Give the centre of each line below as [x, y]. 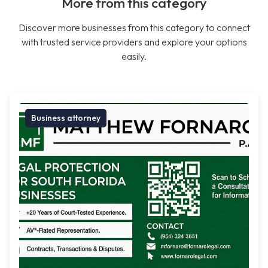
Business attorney [66, 118]
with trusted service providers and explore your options [134, 42]
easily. [134, 57]
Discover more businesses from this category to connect [134, 28]
